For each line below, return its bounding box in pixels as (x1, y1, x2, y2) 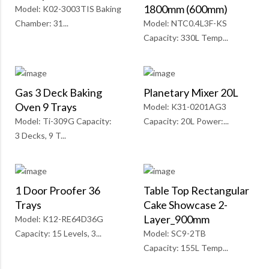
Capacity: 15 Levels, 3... (15, 228, 101, 239)
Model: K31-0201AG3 (144, 101, 226, 112)
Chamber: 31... (15, 18, 68, 29)
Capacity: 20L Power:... (144, 116, 229, 127)
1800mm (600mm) (144, 2, 228, 16)
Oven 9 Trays (15, 100, 77, 114)
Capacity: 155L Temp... (144, 243, 228, 253)
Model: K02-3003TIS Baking (15, 4, 121, 14)
